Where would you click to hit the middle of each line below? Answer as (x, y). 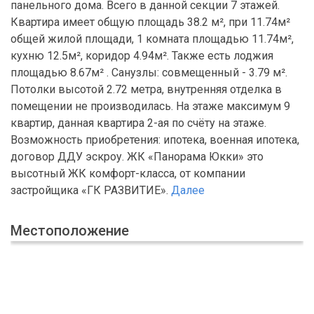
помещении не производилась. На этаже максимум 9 (150, 107)
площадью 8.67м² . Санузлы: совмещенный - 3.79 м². (149, 73)
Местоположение (70, 231)
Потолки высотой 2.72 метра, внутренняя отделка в (146, 90)
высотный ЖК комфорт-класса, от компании (128, 174)
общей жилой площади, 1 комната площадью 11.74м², (152, 39)
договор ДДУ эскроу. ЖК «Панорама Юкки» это (137, 157)
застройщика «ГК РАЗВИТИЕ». (91, 191)
